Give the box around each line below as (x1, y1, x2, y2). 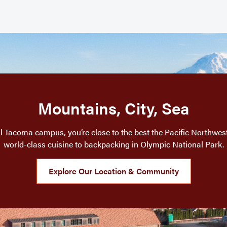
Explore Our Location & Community (48, 165, 179, 177)
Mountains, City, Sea (37, 96, 190, 119)
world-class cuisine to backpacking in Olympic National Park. (3, 138, 224, 150)
